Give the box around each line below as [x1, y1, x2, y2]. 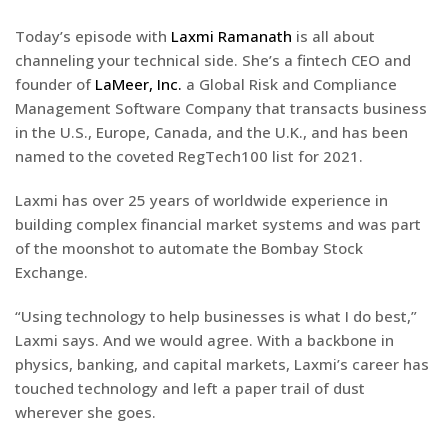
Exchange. [15, 261, 96, 282]
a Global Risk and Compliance [186, 73, 397, 94]
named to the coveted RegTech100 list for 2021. [15, 145, 367, 166]
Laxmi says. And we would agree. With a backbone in [15, 329, 394, 350]
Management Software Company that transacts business [15, 97, 427, 118]
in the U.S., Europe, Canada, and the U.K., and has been [15, 121, 408, 142]
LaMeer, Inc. [95, 73, 186, 94]
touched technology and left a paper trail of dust [15, 377, 365, 398]
